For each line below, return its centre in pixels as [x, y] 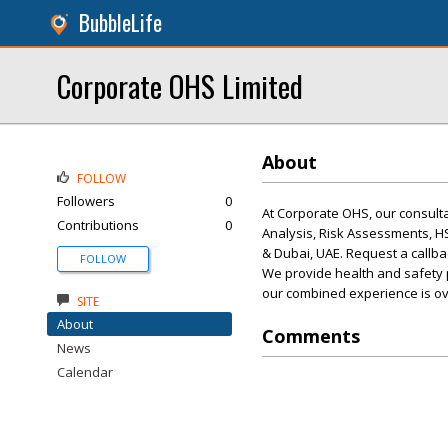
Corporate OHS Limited [180, 85]
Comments [311, 336]
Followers [86, 201]
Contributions [98, 225]
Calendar [85, 372]
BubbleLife [120, 22]
